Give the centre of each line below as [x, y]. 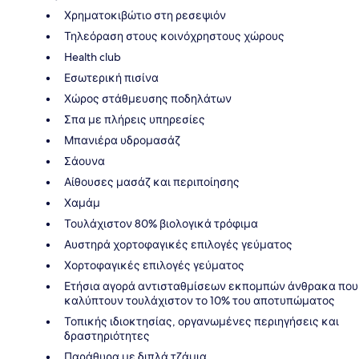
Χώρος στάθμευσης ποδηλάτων [148, 98]
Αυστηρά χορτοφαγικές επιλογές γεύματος [178, 244]
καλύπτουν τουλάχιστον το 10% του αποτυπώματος [200, 300]
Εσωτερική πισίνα [111, 77]
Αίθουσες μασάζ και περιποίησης [152, 182]
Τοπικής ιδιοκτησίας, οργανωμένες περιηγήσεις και [202, 321]
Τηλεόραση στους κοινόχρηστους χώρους [174, 36]
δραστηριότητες [107, 335]
